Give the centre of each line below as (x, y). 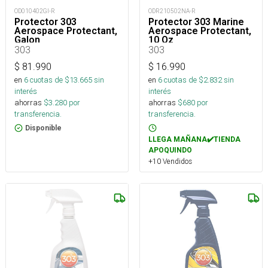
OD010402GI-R (35, 11)
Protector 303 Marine (196, 22)
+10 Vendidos (170, 161)
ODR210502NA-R (172, 11)
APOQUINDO (170, 150)
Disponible (43, 128)
